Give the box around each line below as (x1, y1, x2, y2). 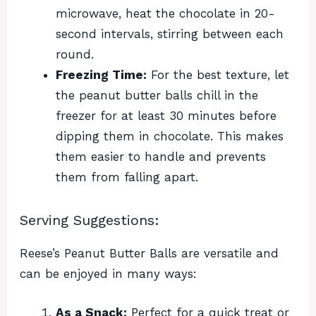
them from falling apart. (56, 170, 198, 185)
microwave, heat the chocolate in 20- (56, 6, 275, 21)
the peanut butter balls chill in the (56, 88, 258, 103)
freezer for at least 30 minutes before (56, 109, 276, 123)
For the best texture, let (147, 68, 289, 83)
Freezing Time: (56, 68, 147, 83)
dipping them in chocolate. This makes (56, 129, 284, 144)
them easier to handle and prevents (56, 150, 266, 164)
